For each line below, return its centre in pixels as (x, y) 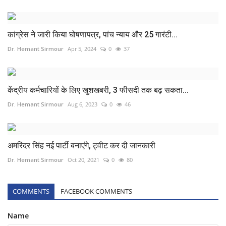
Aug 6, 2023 (82, 104)
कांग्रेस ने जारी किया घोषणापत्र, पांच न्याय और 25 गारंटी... (93, 34)
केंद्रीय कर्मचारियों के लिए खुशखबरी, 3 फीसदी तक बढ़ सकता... (98, 90)
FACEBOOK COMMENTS (96, 191)
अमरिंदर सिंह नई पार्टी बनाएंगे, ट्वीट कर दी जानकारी (81, 145)
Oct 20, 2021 (83, 159)
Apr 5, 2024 (82, 48)
